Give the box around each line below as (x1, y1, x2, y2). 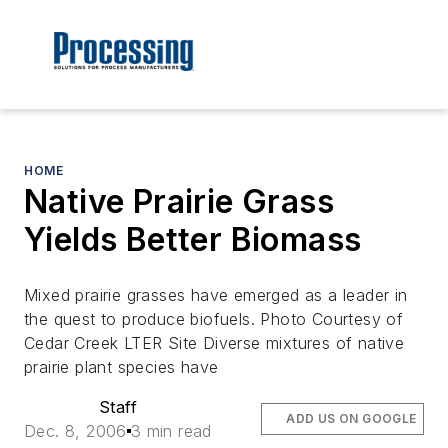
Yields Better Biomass (24, 220, 362, 260)
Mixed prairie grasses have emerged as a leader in (24, 285, 408, 306)
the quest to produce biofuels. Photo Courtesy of (24, 309, 404, 330)
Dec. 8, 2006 (24, 421, 127, 442)
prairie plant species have (24, 357, 219, 378)
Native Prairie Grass (24, 182, 334, 222)
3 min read (130, 421, 212, 442)
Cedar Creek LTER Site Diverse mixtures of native (24, 333, 405, 354)
